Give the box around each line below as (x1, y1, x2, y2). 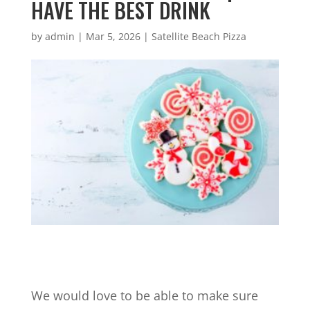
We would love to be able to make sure (30, 286, 258, 304)
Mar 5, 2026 (85, 30, 140, 43)
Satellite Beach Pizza (151, 30, 246, 43)
